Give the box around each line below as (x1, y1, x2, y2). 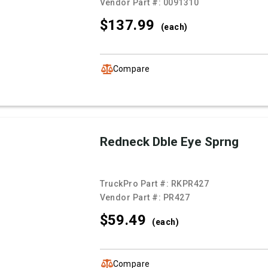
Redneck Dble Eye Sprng (99, 135, 239, 150)
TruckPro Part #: (99, 179, 171, 189)
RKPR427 (170, 179, 209, 189)
